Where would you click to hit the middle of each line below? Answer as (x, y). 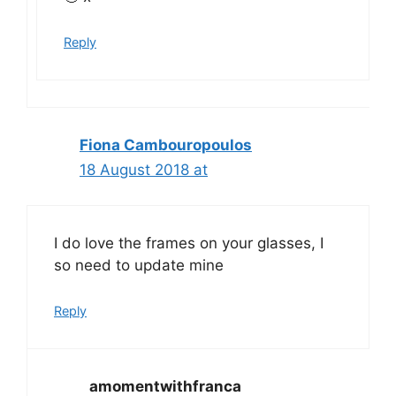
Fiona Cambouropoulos (166, 145)
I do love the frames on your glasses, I (189, 244)
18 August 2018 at (144, 169)
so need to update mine (139, 266)
